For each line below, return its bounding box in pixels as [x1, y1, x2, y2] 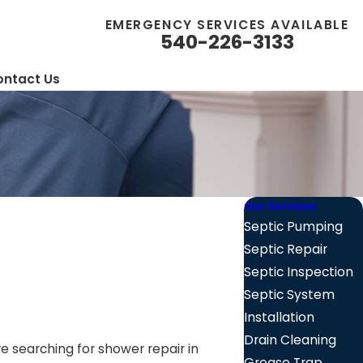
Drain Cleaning [244, 331, 337, 348]
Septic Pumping [244, 217, 344, 235]
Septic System [244, 285, 335, 303]
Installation [244, 308, 315, 326]
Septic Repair [244, 240, 328, 258]
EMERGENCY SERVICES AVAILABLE [105, 16, 349, 33]
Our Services [244, 198, 318, 214]
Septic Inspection [244, 263, 354, 280]
